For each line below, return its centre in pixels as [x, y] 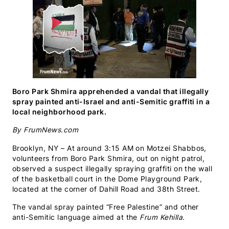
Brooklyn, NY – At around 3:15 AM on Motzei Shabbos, [109, 148]
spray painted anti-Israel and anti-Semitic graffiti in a [111, 102]
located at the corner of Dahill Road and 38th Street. [108, 189]
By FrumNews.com [47, 130]
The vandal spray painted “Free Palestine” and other [106, 207]
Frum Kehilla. [164, 217]
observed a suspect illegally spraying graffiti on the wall [112, 168]
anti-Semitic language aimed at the [76, 217]
